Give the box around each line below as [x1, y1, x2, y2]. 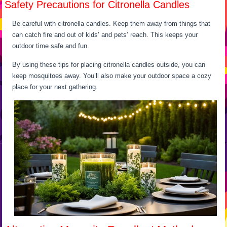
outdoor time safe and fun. [12, 42, 90, 50]
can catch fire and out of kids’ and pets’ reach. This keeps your [12, 30, 198, 39]
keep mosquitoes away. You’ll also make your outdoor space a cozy [12, 71, 212, 80]
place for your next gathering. [12, 83, 98, 91]
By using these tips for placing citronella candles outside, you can [12, 60, 206, 68]
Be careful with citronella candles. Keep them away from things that [12, 19, 211, 27]
